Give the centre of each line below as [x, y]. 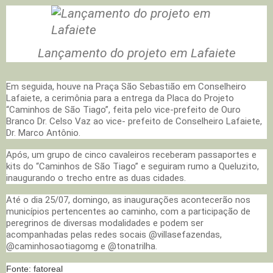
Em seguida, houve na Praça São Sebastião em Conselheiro [126, 86]
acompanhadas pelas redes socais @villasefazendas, [114, 234]
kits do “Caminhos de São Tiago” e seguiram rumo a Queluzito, [133, 166]
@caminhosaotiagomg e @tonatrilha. [82, 246]
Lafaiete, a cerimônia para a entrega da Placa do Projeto [120, 98]
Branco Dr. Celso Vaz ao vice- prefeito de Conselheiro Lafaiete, [134, 121]
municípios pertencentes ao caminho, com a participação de [128, 211]
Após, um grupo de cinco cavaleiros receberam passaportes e [131, 154]
